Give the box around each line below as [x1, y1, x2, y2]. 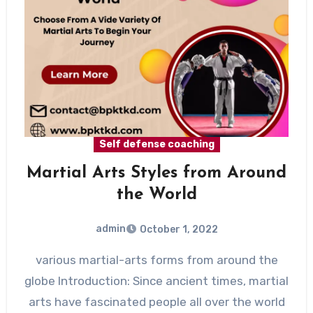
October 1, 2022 [139, 223, 218, 235]
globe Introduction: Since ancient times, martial [24, 273, 289, 288]
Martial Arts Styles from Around [27, 165, 286, 182]
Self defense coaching [99, 138, 214, 150]
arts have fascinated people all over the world [28, 294, 285, 309]
